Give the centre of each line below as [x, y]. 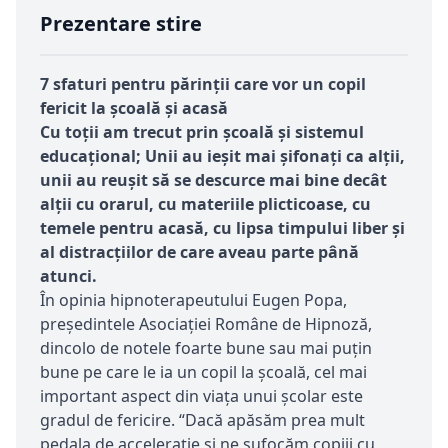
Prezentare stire [121, 23]
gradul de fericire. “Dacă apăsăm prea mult [202, 419]
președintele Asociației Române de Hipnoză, [206, 323]
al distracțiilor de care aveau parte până [199, 251]
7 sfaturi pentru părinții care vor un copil [203, 83]
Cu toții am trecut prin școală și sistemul [202, 131]
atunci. [68, 275]
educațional [88, 155]
